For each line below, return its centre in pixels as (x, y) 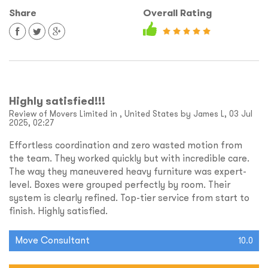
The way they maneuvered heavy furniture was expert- (128, 171)
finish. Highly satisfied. (58, 211)
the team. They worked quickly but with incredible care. (129, 158)
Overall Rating (177, 13)
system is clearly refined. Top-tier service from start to (129, 198)
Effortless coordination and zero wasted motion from (126, 145)
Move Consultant (52, 240)
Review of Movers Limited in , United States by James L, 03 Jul (131, 114)
